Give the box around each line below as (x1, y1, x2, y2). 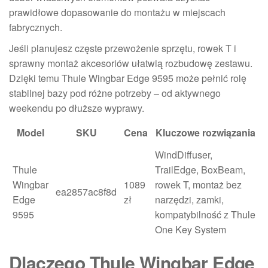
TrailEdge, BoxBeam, (155, 163, 245, 176)
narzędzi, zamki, (155, 193, 224, 206)
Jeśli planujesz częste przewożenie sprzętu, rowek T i (9, 41, 236, 55)
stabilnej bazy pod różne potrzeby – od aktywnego (9, 86, 221, 100)
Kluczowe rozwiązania (155, 126, 255, 139)
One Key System (155, 223, 226, 236)
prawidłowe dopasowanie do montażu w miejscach (9, 5, 226, 19)
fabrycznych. (9, 20, 62, 34)
